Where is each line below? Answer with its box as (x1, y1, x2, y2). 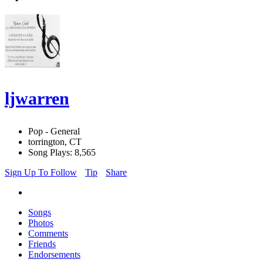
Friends (28, 239, 56, 249)
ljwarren (5, 89, 69, 109)
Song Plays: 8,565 (28, 147, 96, 158)
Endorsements (28, 249, 80, 260)
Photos (28, 218, 53, 228)
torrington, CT (28, 137, 82, 147)
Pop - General (28, 126, 80, 137)
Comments (28, 228, 68, 239)
